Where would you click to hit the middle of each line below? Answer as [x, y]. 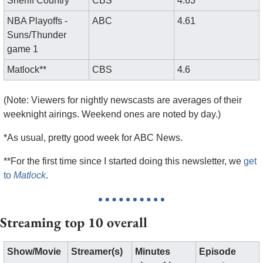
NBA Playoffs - [37, 21]
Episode [218, 251]
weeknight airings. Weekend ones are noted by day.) [112, 114]
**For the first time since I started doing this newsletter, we [124, 161]
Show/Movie [34, 251]
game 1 [23, 49]
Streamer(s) [97, 251]
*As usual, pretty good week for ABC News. [94, 137]
